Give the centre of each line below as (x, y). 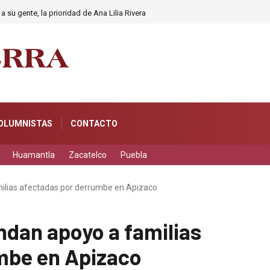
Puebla (134, 155)
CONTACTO (94, 124)
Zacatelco (88, 155)
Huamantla (34, 155)
